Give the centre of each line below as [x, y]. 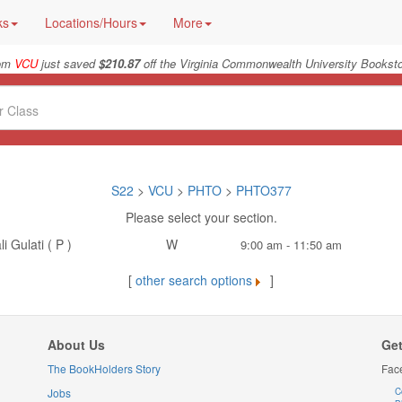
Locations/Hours [91, 22]
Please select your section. [201, 217]
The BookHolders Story [104, 368]
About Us [76, 345]
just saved [68, 63]
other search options [194, 280]
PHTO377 [263, 190]
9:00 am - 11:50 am [291, 245]
